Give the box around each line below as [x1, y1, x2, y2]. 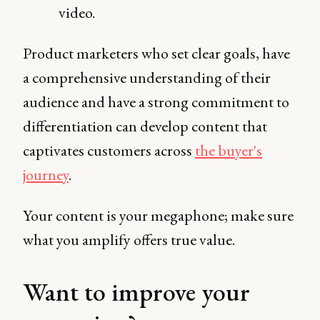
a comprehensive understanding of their [23, 67, 271, 88]
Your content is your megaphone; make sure [23, 205, 294, 226]
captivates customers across [23, 140, 195, 161]
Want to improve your [23, 275, 250, 309]
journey [23, 164, 69, 185]
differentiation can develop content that [23, 116, 267, 136]
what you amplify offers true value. [23, 229, 235, 250]
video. [59, 2, 99, 23]
